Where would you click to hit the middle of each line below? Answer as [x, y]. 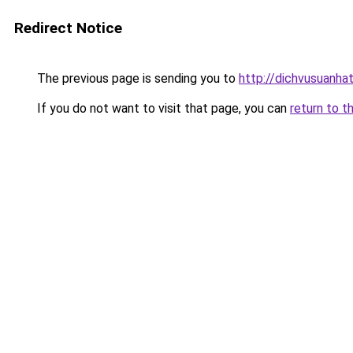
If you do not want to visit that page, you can [162, 108]
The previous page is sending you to [136, 78]
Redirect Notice [68, 28]
